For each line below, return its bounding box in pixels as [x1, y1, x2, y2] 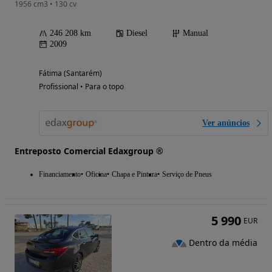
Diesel [126, 29, 148, 38]
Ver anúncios [202, 118, 250, 128]
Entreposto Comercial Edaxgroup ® [15, 145, 163, 157]
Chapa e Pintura [112, 170, 157, 179]
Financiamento [39, 170, 81, 179]
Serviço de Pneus [162, 170, 212, 179]
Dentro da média [189, 237, 257, 249]
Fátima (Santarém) [39, 68, 102, 79]
